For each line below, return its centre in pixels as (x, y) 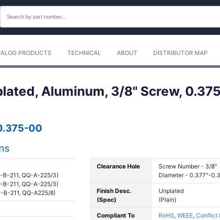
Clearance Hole (118, 166)
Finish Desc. (114, 191)
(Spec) (107, 200)
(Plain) (167, 200)
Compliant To (116, 215)
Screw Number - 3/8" (188, 166)
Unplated (171, 191)
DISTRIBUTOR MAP (181, 53)
